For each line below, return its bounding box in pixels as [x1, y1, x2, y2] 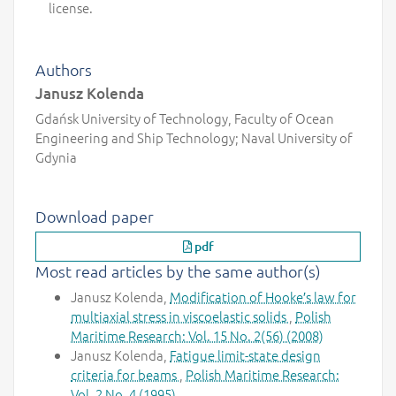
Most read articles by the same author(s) [35, 261, 321, 282]
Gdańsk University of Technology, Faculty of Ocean [35, 108, 334, 127]
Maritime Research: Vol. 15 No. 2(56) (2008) [71, 325, 324, 345]
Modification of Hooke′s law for [170, 286, 356, 306]
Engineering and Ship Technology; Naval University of [35, 127, 353, 147]
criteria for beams [71, 364, 179, 384]
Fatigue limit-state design [170, 345, 321, 364]
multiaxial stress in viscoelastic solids [71, 306, 289, 325]
